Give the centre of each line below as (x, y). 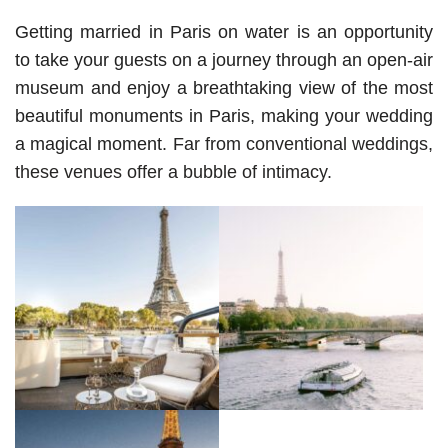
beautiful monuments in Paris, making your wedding (224, 116)
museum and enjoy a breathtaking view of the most (224, 88)
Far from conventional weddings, (302, 144)
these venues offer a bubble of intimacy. (173, 172)
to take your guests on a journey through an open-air (224, 60)
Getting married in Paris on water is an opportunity (224, 32)
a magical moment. (94, 144)
